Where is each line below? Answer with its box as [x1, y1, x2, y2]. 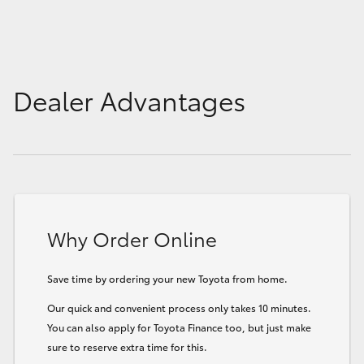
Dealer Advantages [13, 80, 245, 118]
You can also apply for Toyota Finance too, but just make [47, 319, 311, 334]
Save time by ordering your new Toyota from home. [47, 271, 288, 285]
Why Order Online [47, 223, 217, 252]
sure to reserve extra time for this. [47, 339, 207, 353]
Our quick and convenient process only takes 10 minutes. [47, 300, 311, 314]
